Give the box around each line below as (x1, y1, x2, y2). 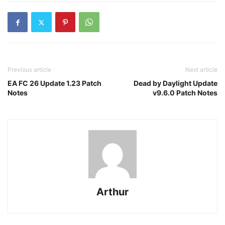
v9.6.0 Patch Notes (153, 88, 217, 97)
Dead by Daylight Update (134, 79, 217, 87)
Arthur (96, 186, 129, 198)
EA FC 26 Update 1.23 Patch (8, 79, 101, 87)
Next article (185, 66, 217, 73)
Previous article (8, 66, 51, 73)
